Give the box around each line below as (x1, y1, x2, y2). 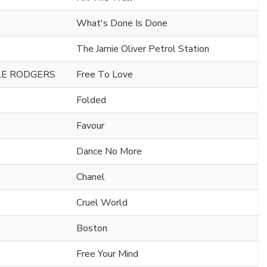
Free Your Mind (76, 247, 138, 260)
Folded (76, 93, 106, 107)
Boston (76, 221, 107, 235)
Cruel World (76, 195, 128, 209)
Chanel (76, 170, 105, 184)
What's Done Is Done (76, 16, 167, 30)
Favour (76, 119, 104, 132)
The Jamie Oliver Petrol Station (76, 42, 209, 55)
